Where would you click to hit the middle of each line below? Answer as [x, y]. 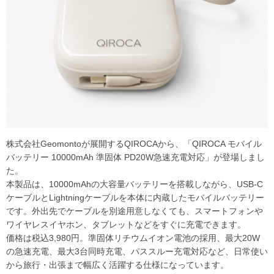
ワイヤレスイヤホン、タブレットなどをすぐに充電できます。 [126, 224]
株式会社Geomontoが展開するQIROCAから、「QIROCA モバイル [134, 143]
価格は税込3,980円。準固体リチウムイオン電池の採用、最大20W [133, 238]
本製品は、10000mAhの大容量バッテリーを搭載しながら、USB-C [135, 184]
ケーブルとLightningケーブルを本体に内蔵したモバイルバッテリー [135, 197]
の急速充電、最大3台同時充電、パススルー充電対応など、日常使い [137, 251]
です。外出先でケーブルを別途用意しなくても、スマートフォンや [135, 211]
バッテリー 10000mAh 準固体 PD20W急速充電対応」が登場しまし [135, 157]
